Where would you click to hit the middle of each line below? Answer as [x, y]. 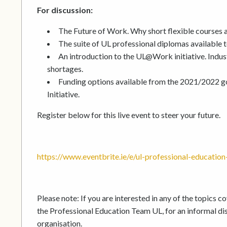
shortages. [65, 69]
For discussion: [65, 10]
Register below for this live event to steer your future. [129, 115]
